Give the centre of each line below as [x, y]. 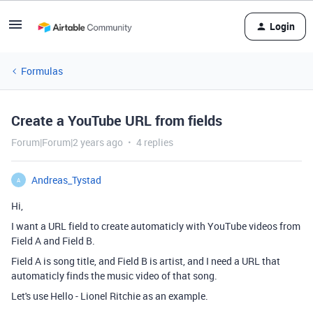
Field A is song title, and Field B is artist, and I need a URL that [146, 261]
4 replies [155, 142]
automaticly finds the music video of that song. [114, 276]
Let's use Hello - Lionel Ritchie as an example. [110, 296]
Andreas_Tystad [66, 180]
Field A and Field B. [53, 241]
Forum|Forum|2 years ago [67, 142]
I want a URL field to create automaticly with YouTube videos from [156, 226]
